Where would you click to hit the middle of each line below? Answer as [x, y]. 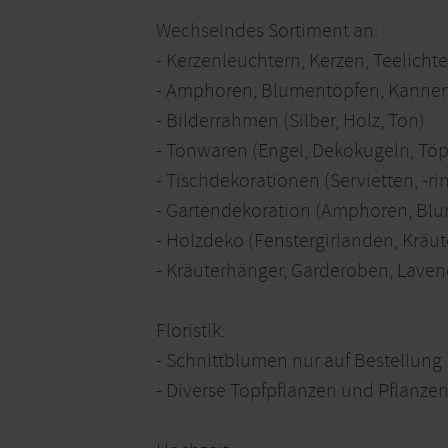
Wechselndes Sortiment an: [267, 31]
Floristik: [190, 331]
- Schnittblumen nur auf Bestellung [299, 361]
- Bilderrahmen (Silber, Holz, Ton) [290, 121]
